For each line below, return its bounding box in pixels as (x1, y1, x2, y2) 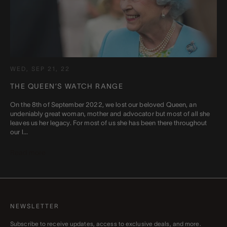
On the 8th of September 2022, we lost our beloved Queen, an (10, 101, 197, 109)
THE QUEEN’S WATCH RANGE (10, 82, 124, 91)
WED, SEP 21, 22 (10, 65, 70, 72)
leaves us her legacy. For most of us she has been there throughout (10, 119, 207, 127)
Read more (10, 148, 46, 157)
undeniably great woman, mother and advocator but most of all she (10, 110, 210, 118)
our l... (10, 128, 28, 136)
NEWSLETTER (10, 203, 59, 210)
